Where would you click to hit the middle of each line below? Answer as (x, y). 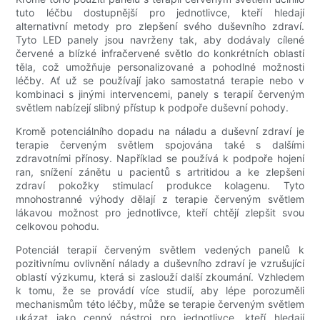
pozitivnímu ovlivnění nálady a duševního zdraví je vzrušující (160, 264)
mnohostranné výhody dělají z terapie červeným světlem (160, 199)
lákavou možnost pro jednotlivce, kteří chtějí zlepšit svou (160, 213)
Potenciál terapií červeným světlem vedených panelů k (160, 250)
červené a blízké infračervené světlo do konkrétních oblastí (160, 54)
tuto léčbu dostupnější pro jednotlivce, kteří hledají (160, 13)
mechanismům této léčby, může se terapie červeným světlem (160, 304)
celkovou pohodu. (58, 226)
